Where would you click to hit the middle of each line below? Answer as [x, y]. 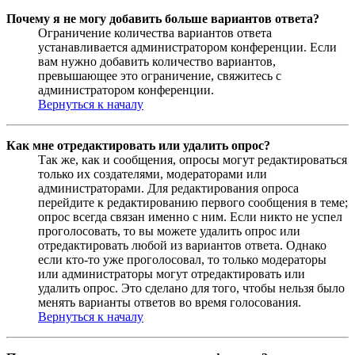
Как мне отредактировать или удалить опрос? [138, 145]
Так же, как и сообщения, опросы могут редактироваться [193, 159]
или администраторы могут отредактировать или [172, 273]
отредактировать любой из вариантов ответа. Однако [182, 245]
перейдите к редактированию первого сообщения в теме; [193, 202]
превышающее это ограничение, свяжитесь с [160, 75]
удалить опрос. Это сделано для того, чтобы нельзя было [191, 288]
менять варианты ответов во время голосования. [170, 302]
